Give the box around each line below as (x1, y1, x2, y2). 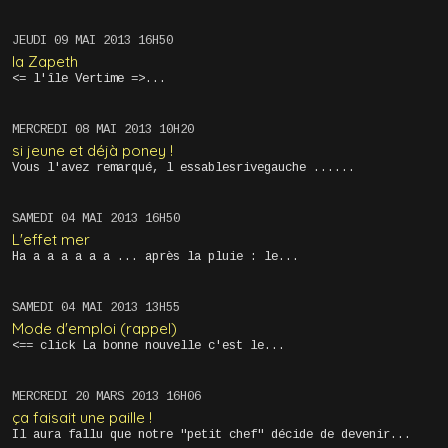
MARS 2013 (95, 390, 159, 405)
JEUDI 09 (11, 34, 68, 49)
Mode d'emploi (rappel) (11, 318, 177, 338)
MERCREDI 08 (11, 123, 89, 138)
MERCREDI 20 (11, 390, 89, 405)
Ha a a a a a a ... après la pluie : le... (11, 249, 299, 264)
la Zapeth (11, 51, 78, 71)
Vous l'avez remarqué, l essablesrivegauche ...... (11, 160, 355, 175)
